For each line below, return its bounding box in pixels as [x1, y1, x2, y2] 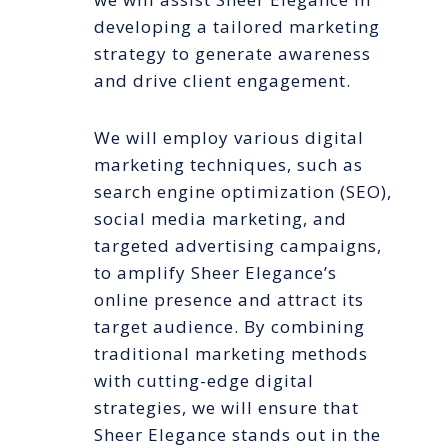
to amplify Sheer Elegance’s [94, 261, 337, 285]
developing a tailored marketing [94, 15, 380, 39]
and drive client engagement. [94, 69, 351, 93]
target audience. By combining [94, 315, 365, 339]
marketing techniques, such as [94, 153, 363, 177]
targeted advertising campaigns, [94, 234, 382, 258]
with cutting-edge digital [94, 369, 314, 393]
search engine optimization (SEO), [94, 180, 392, 204]
